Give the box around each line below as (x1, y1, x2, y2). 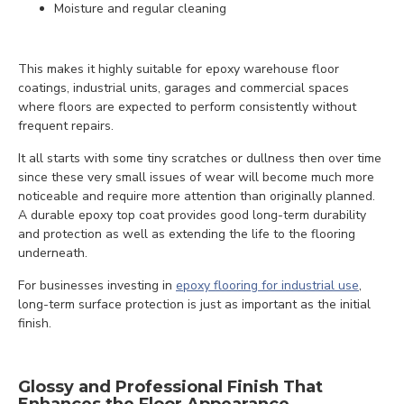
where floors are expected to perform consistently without (18, 98, 356, 115)
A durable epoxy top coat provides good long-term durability (18, 207, 366, 224)
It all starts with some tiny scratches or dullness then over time (18, 150, 381, 167)
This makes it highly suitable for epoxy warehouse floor (18, 60, 339, 78)
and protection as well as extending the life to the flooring (18, 225, 355, 243)
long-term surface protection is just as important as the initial (18, 296, 371, 313)
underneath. (18, 244, 87, 262)
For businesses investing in (18, 277, 176, 294)
